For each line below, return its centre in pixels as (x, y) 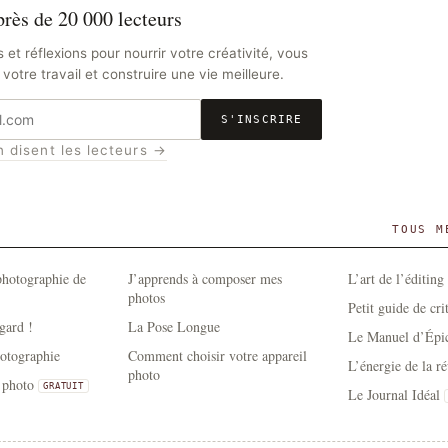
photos (146, 298)
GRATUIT (63, 386)
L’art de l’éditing (396, 279)
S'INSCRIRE (261, 120)
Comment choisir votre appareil (217, 356)
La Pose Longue (174, 327)
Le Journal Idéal (394, 395)
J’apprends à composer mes (205, 279)
